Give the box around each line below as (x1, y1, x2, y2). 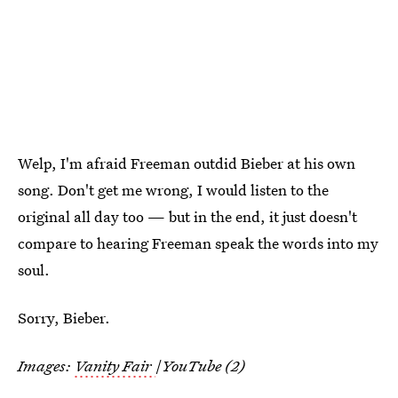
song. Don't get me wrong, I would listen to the (18, 179, 329, 200)
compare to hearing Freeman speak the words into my (18, 232, 378, 253)
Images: (18, 354, 71, 376)
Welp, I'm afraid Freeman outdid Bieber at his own (18, 152, 355, 173)
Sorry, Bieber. (18, 306, 110, 328)
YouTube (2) (162, 354, 245, 376)
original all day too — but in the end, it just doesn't (18, 205, 357, 227)
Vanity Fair (75, 354, 152, 376)
